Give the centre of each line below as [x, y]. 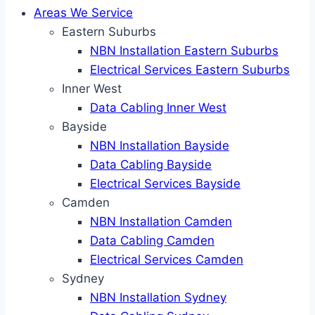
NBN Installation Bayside [160, 146]
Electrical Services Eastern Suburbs [190, 70]
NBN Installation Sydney [158, 297]
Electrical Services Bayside [165, 184]
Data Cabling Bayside [151, 165]
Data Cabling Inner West [158, 108]
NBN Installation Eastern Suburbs [184, 51]
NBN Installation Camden [161, 221]
